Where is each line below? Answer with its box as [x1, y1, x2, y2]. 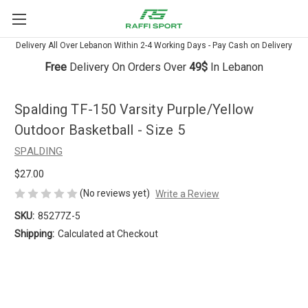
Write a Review [155, 188, 219, 199]
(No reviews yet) [80, 187, 150, 199]
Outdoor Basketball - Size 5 [14, 122, 185, 139]
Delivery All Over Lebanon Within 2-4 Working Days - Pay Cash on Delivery [16, 41, 292, 50]
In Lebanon [210, 60, 263, 74]
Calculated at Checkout [57, 228, 158, 239]
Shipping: [14, 228, 54, 239]
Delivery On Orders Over [67, 60, 189, 74]
